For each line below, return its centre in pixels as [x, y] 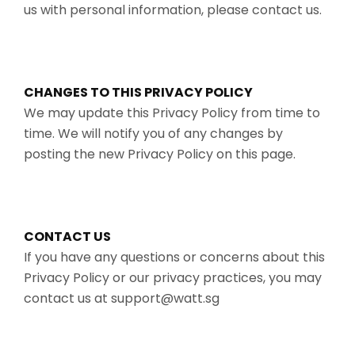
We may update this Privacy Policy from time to [172, 113]
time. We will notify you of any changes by [153, 133]
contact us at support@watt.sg [122, 298]
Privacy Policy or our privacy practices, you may [173, 277]
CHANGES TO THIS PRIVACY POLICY [138, 92]
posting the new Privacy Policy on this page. [160, 154]
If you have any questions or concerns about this [174, 257]
